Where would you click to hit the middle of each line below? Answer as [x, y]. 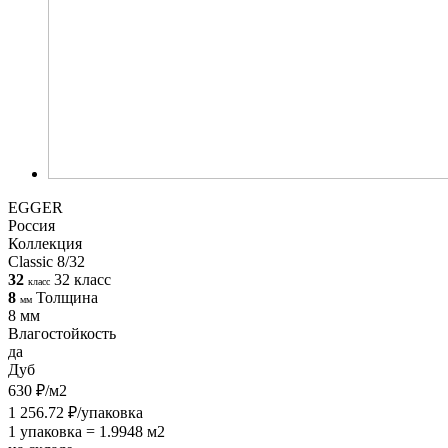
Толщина [67, 297]
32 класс [82, 279]
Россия [31, 225]
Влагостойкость [62, 333]
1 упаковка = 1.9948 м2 [86, 431]
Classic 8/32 [46, 261]
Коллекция [45, 243]
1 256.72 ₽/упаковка [75, 412]
